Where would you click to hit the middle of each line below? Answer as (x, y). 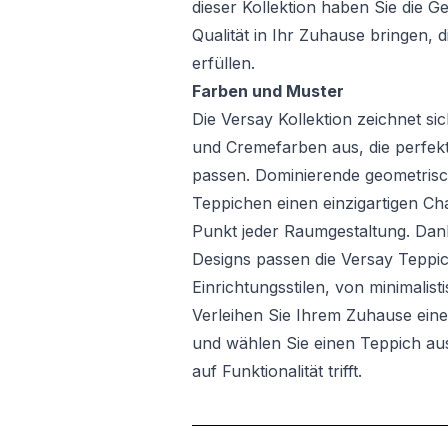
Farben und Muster (268, 91)
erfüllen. (223, 63)
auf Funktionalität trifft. (277, 371)
